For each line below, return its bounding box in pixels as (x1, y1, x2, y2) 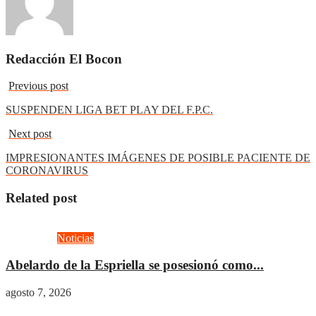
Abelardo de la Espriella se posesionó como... (6, 257, 264, 273)
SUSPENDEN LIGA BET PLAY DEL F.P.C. (6, 104, 213, 116)
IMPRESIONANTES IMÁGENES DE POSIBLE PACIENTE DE (6, 152, 310, 164)
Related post (6, 190, 77, 205)
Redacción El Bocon (6, 51, 122, 66)
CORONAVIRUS (6, 164, 88, 177)
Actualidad (6, 231, 57, 244)
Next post (8, 128, 51, 140)
